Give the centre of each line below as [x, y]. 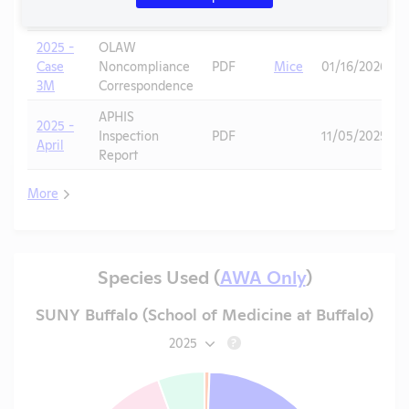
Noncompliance [144, 65]
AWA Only [262, 276]
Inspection [129, 134]
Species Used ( [158, 276]
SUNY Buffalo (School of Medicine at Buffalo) [204, 314]
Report [118, 153]
